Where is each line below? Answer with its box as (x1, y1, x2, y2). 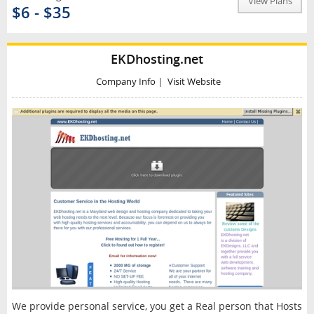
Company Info (96, 76, 156, 88)
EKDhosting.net (111, 50, 203, 67)
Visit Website (167, 76, 221, 88)
